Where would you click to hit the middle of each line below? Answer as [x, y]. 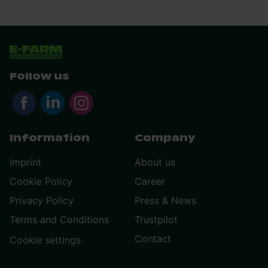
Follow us [39, 76]
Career [150, 181]
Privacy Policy [42, 200]
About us [155, 162]
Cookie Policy [41, 181]
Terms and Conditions [59, 219]
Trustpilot [156, 219]
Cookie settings [45, 240]
